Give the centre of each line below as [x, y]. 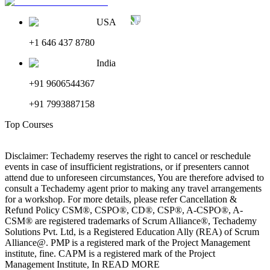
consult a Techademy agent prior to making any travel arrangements [133, 188]
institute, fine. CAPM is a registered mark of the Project [110, 253]
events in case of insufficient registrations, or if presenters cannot [127, 166]
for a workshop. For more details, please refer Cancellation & [121, 199]
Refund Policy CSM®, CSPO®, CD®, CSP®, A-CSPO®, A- [124, 210]
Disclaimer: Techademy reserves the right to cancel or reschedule [128, 155]
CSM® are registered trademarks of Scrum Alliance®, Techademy [131, 221]
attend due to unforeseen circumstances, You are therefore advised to [134, 177]
